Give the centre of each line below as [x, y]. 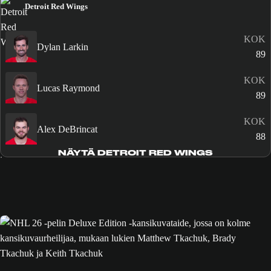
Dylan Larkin [63, 47]
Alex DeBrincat [67, 129]
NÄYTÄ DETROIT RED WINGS [135, 153]
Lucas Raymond [68, 88]
